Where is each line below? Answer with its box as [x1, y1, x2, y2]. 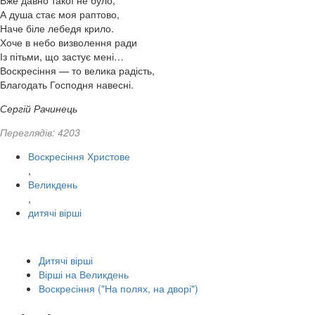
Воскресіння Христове [28, 149, 130, 164]
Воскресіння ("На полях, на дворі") [39, 281, 198, 296]
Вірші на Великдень [39, 267, 129, 282]
